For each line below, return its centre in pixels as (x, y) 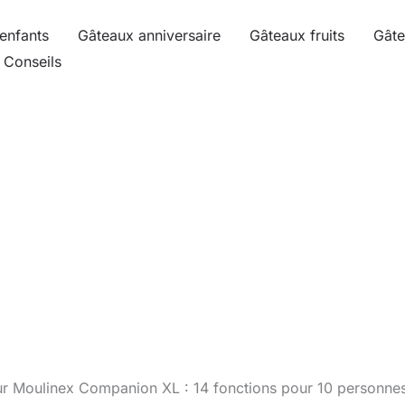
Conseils (33, 61)
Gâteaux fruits (297, 35)
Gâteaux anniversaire (149, 35)
